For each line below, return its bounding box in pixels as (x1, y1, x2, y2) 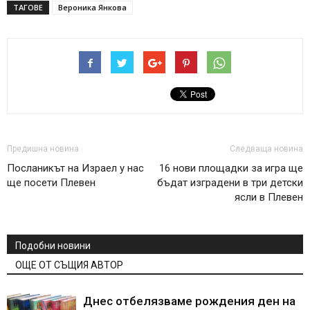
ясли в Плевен (235, 190, 303, 203)
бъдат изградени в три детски (157, 176, 303, 189)
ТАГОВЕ (13, 1, 43, 12)
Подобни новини (15, 239, 91, 251)
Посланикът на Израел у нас (7, 161, 144, 174)
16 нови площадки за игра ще (159, 161, 303, 174)
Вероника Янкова (58, 1, 127, 12)
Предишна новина (7, 143, 79, 154)
